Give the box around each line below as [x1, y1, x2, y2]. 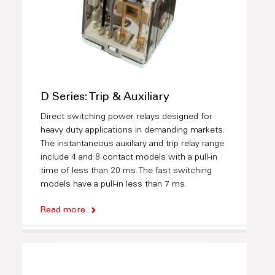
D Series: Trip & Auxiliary [40, 92, 169, 104]
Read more [40, 206, 85, 215]
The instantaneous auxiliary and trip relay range [40, 140, 224, 149]
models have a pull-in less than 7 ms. [40, 180, 187, 190]
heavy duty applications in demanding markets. [40, 126, 225, 136]
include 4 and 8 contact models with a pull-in [40, 153, 217, 163]
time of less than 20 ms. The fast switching [40, 167, 212, 176]
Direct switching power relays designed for [40, 113, 212, 122]
